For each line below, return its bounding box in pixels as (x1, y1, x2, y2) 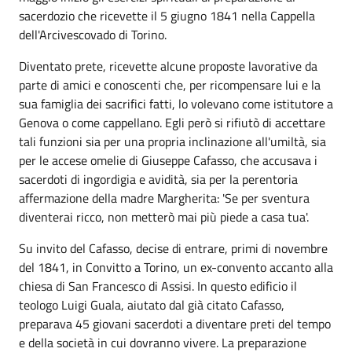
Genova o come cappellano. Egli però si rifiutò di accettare (19, 113, 325, 132)
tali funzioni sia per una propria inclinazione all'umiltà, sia (19, 132, 326, 151)
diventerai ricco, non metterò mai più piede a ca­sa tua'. (19, 207, 309, 226)
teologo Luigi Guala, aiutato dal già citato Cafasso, (19, 295, 284, 314)
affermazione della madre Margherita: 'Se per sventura (19, 189, 310, 207)
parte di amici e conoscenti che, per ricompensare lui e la (19, 75, 321, 94)
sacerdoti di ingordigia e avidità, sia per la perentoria (19, 170, 298, 189)
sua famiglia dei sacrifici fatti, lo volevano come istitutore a (19, 94, 333, 113)
